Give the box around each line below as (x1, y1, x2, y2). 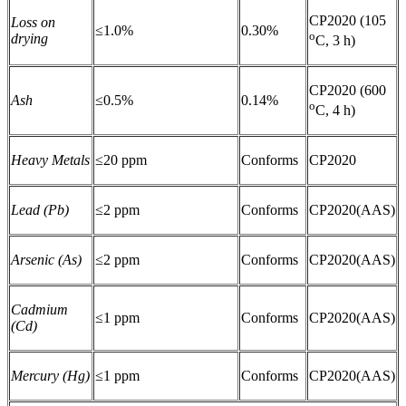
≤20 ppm (95, 152, 147, 169)
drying (11, 31, 48, 47)
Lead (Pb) (11, 202, 69, 218)
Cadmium (11, 302, 68, 318)
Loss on (11, 14, 55, 31)
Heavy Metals (11, 152, 90, 169)
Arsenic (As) (11, 252, 82, 268)
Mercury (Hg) (11, 368, 90, 384)
